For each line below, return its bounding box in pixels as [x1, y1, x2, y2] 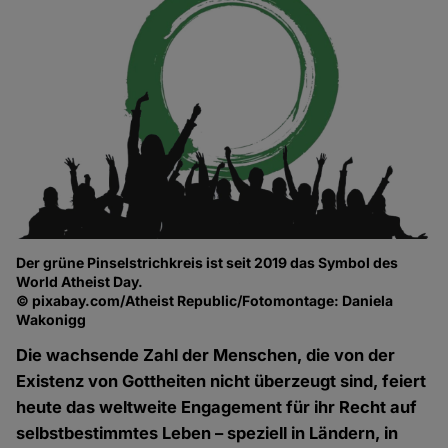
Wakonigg [16, 311, 87, 329]
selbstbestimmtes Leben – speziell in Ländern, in [16, 423, 399, 444]
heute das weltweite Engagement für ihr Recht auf [16, 397, 418, 418]
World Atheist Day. [16, 273, 144, 291]
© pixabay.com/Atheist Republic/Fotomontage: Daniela [16, 292, 394, 310]
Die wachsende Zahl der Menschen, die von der [16, 345, 396, 366]
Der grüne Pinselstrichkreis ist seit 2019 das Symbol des [16, 254, 399, 272]
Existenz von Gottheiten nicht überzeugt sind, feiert [16, 371, 427, 392]
